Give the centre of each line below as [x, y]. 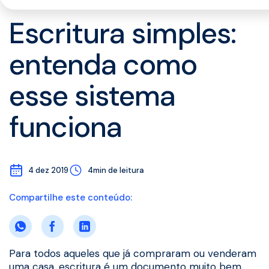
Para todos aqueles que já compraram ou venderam [133, 253]
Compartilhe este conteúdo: [71, 197]
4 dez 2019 [48, 170]
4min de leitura [116, 170]
